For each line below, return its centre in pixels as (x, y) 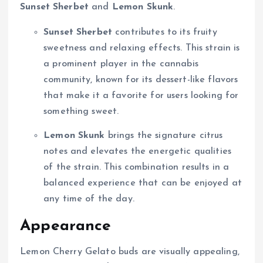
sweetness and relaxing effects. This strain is (142, 48)
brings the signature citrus (164, 136)
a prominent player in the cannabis (121, 64)
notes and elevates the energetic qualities (137, 152)
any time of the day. (89, 199)
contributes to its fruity (165, 33)
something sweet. (81, 112)
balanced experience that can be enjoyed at (143, 183)
